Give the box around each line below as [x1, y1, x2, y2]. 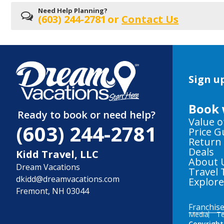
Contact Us [121, 12, 178, 26]
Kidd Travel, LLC [16, 147, 98, 161]
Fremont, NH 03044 [16, 185, 89, 196]
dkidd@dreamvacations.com [16, 173, 119, 184]
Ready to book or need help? [17, 107, 155, 121]
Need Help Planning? [38, 5, 107, 15]
